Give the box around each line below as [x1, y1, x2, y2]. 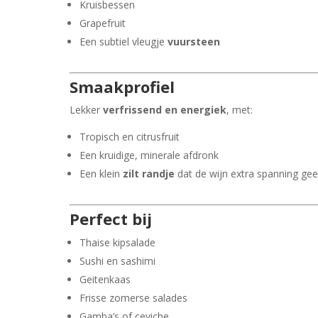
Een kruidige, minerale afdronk [79, 148, 219, 162]
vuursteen [168, 34, 221, 48]
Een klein [79, 166, 124, 180]
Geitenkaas [79, 272, 131, 286]
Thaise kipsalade [79, 235, 156, 249]
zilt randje [123, 166, 175, 180]
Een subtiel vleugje [79, 34, 168, 48]
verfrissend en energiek [103, 102, 227, 116]
